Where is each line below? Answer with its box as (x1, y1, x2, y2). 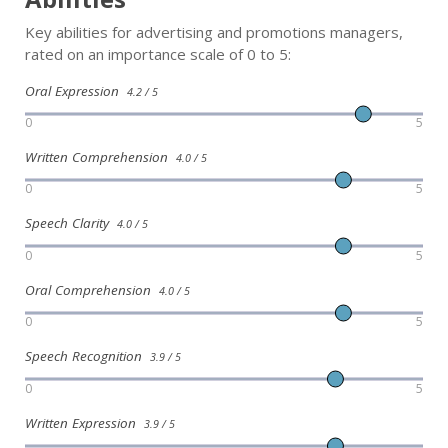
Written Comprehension (25, 148, 176, 167)
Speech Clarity (25, 214, 117, 233)
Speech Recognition (25, 347, 150, 366)
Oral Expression (25, 81, 127, 100)
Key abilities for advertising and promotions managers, (25, 21, 403, 42)
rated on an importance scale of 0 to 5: (25, 43, 291, 64)
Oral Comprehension (25, 280, 159, 299)
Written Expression (25, 413, 144, 432)
